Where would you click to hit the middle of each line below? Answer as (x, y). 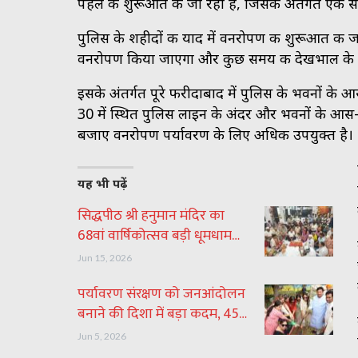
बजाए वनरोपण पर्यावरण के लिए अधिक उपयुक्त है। (215, 134)
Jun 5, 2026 (102, 336)
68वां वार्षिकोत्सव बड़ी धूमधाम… (159, 235)
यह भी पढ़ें (102, 183)
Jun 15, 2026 (105, 257)
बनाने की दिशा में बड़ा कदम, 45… (162, 314)
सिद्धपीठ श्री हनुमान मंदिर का (151, 215)
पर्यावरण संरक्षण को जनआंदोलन (161, 294)
